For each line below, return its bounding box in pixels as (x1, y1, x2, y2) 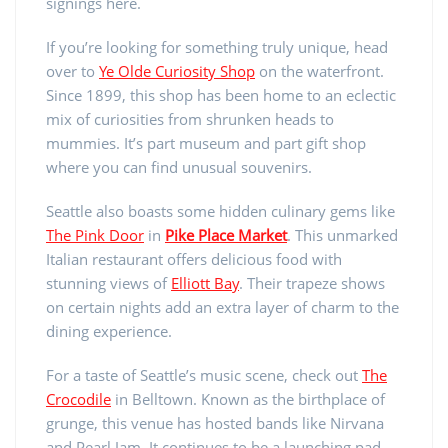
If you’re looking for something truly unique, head (46, 36, 388, 57)
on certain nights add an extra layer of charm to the (46, 296, 399, 317)
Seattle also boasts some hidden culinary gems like (46, 200, 395, 221)
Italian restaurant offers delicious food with (46, 248, 342, 269)
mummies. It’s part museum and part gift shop (46, 132, 366, 153)
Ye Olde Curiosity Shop (99, 60, 255, 81)
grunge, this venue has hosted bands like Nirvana (46, 412, 384, 433)
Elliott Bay (171, 272, 239, 293)
